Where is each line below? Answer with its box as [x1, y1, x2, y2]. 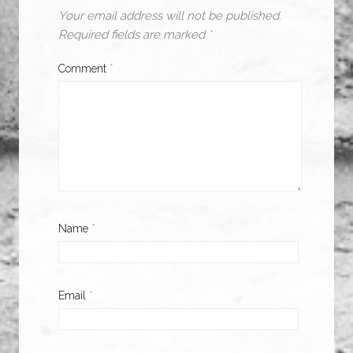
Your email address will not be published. [58, 9, 281, 23]
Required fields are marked [58, 28, 208, 42]
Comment [58, 62, 110, 75]
